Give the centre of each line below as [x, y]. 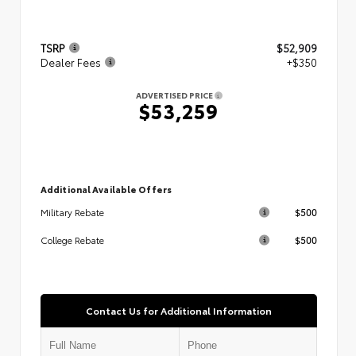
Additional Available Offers [106, 190]
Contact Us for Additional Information [179, 311]
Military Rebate [72, 213]
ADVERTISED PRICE [175, 95]
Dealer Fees [71, 62]
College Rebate [72, 240]
